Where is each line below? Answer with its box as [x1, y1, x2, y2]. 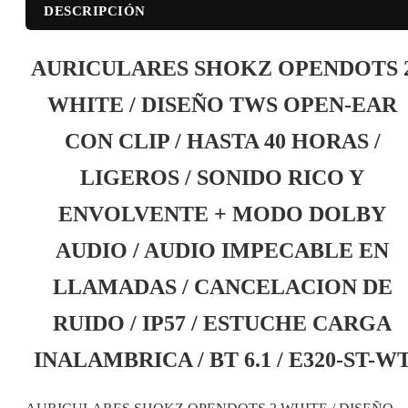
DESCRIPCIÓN [44, 3, 146, 18]
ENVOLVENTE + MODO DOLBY [58, 201, 386, 226]
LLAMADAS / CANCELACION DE [52, 274, 393, 299]
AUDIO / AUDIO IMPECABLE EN [56, 238, 389, 262]
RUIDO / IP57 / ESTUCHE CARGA [53, 311, 392, 335]
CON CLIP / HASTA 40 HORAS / [64, 128, 381, 153]
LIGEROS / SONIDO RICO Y [80, 165, 364, 189]
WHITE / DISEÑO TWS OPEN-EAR [47, 92, 397, 117]
